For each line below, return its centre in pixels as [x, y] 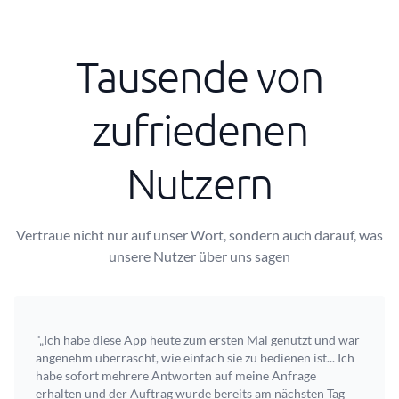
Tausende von [199, 76]
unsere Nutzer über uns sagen [199, 256]
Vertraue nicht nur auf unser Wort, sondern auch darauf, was [199, 235]
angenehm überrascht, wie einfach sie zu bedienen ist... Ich [195, 358]
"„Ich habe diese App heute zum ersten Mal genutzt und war [198, 340]
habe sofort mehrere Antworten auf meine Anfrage [176, 375]
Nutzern [199, 183]
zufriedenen [199, 130]
